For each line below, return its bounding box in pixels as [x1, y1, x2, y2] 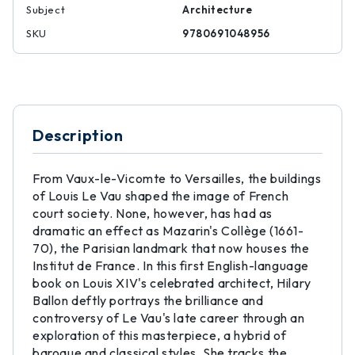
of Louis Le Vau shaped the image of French [32, 188, 289, 204]
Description [32, 125, 124, 145]
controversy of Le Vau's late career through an [32, 310, 305, 326]
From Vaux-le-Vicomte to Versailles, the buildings [32, 170, 322, 186]
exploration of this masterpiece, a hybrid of [32, 327, 287, 343]
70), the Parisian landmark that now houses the [32, 240, 310, 256]
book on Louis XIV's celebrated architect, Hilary [32, 275, 311, 291]
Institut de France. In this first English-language [32, 258, 310, 273]
